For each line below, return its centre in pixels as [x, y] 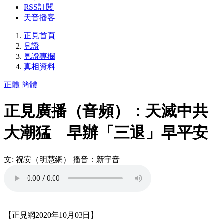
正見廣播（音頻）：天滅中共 [106, 111]
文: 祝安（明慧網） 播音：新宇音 [66, 159]
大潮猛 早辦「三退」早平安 [106, 133]
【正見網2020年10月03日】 [51, 215]
